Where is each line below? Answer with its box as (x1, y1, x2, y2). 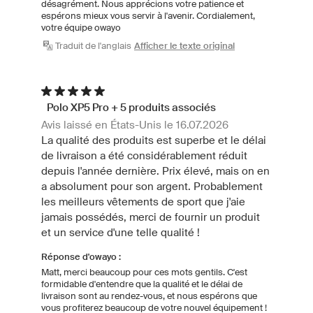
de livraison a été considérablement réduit (41, 149, 247, 161)
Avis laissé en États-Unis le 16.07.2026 (41, 118, 228, 131)
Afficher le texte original (134, 40, 235, 51)
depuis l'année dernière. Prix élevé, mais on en (41, 164, 270, 177)
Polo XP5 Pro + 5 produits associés (47, 101, 216, 113)
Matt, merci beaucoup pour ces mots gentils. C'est (41, 266, 247, 277)
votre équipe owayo (41, 22, 121, 33)
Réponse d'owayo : (41, 251, 121, 262)
